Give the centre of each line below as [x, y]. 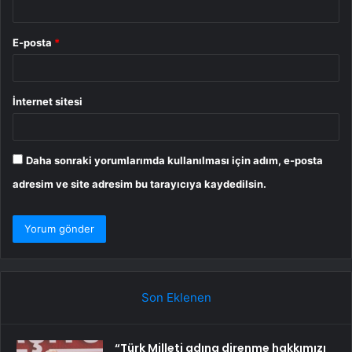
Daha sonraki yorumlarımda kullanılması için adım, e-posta [174, 161]
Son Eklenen [176, 298]
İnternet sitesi [48, 102]
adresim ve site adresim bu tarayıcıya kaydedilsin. [139, 184]
